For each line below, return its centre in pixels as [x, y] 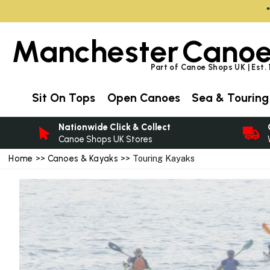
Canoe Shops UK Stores [105, 139]
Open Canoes [143, 98]
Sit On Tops [64, 98]
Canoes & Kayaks [83, 159]
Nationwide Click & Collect [114, 127]
